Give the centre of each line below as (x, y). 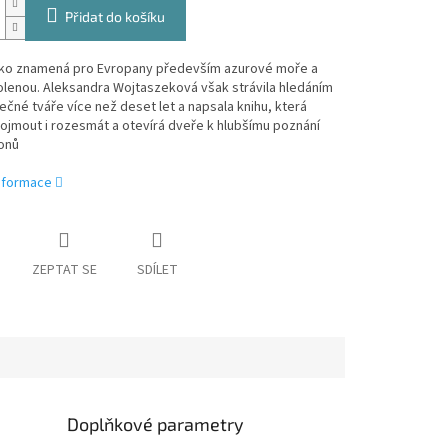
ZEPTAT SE (64, 270)
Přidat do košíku (114, 17)
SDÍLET (157, 270)
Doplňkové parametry (156, 424)
